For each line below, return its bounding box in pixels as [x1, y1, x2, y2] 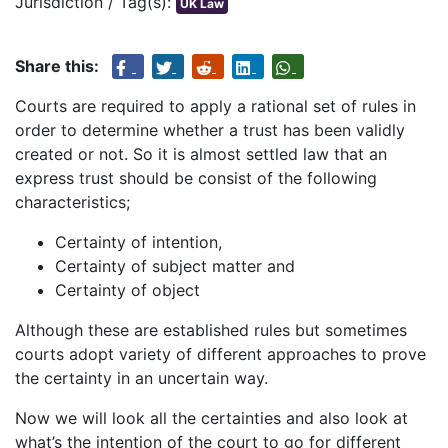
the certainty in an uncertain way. [15, 368, 268, 389]
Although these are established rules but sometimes [15, 320, 407, 341]
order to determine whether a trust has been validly [15, 120, 405, 141]
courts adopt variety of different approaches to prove [15, 344, 426, 365]
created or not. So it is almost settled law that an [15, 144, 387, 165]
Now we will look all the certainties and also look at [15, 408, 408, 429]
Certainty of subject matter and [55, 256, 295, 277]
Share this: [15, 56, 99, 77]
